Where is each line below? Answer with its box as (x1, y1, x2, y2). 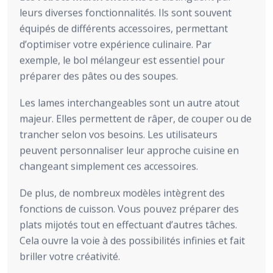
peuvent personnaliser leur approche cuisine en (19, 143, 239, 157)
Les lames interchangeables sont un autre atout (19, 96, 239, 110)
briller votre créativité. (19, 249, 120, 263)
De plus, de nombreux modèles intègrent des (19, 186, 225, 200)
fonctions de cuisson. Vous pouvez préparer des (19, 202, 239, 216)
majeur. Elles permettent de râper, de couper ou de (19, 112, 252, 126)
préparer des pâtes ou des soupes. (19, 69, 178, 83)
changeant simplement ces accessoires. (19, 159, 198, 173)
